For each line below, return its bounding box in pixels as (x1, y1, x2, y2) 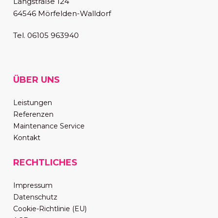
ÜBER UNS (13, 74, 60, 85)
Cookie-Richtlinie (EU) (13, 204, 87, 213)
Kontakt (13, 133, 40, 142)
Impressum (13, 181, 53, 190)
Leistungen (13, 98, 52, 107)
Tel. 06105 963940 (13, 31, 79, 40)
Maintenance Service (13, 122, 85, 130)
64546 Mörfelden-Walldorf (13, 9, 111, 18)
